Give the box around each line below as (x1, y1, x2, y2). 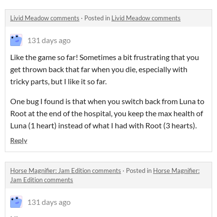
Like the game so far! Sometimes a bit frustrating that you (10, 52, 199, 62)
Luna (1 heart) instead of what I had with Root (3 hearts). (10, 121, 198, 130)
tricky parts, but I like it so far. (10, 77, 107, 86)
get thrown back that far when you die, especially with (10, 64, 187, 74)
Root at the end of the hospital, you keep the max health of (10, 108, 203, 118)
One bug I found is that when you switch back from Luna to (10, 96, 204, 106)
